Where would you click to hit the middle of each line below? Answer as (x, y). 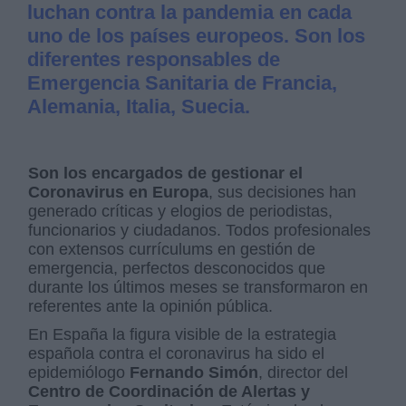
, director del (304, 373)
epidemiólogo (79, 373)
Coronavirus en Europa (119, 193)
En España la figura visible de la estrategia (183, 335)
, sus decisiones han (283, 193)
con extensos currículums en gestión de (172, 250)
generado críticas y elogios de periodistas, (181, 212)
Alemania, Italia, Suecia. (139, 107)
